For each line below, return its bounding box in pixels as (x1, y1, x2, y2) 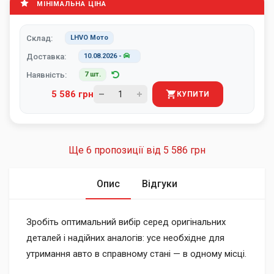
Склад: (26, 33, 53, 43)
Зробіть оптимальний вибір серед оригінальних (26, 217, 226, 228)
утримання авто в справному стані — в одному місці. (26, 248, 246, 259)
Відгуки (142, 178, 177, 190)
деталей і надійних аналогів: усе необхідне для (26, 232, 224, 243)
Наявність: (26, 70, 67, 80)
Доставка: (26, 51, 66, 61)
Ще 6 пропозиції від (146, 144, 163, 156)
